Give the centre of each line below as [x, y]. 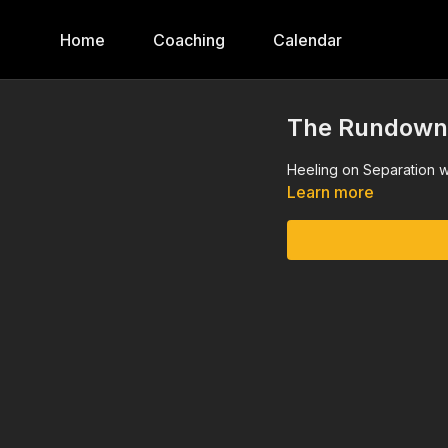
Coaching [189, 40]
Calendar [307, 40]
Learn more [331, 192]
